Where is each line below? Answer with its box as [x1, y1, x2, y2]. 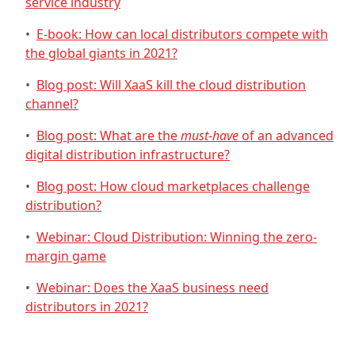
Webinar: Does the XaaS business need [36, 279, 269, 297]
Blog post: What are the [36, 127, 181, 145]
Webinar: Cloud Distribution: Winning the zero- [36, 228, 317, 246]
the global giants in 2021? [25, 44, 177, 63]
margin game [25, 247, 106, 265]
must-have [181, 127, 242, 145]
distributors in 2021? [25, 298, 148, 316]
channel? [25, 95, 78, 113]
